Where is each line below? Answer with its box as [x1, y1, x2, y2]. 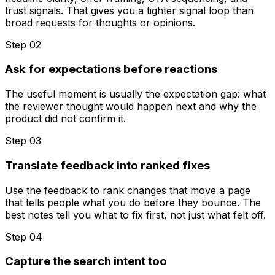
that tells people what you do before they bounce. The [5, 196, 261, 209]
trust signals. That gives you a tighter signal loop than [5, 4, 254, 17]
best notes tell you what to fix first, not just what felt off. [5, 208, 266, 221]
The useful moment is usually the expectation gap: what [5, 88, 266, 101]
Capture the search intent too [5, 254, 167, 269]
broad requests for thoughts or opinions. [5, 16, 195, 29]
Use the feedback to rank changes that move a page [5, 184, 250, 196]
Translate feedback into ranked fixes [5, 158, 210, 172]
